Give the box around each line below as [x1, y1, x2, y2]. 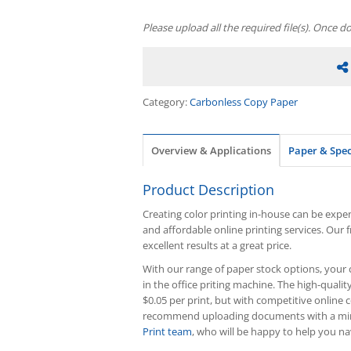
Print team [143, 324, 192, 338]
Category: [143, 95, 190, 109]
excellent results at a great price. [143, 238, 291, 252]
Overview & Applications [151, 143, 271, 157]
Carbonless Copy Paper [190, 95, 298, 109]
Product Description [143, 180, 274, 199]
